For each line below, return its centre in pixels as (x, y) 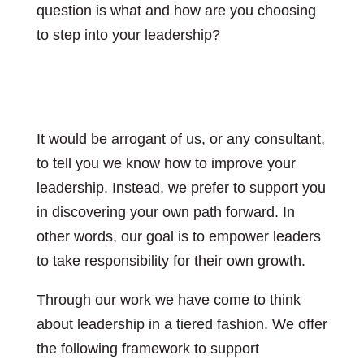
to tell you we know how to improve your (166, 163)
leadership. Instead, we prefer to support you (181, 188)
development (117, 104)
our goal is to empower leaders (221, 236)
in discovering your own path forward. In (165, 212)
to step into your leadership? (128, 35)
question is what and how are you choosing (176, 11)
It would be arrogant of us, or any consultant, (180, 139)
